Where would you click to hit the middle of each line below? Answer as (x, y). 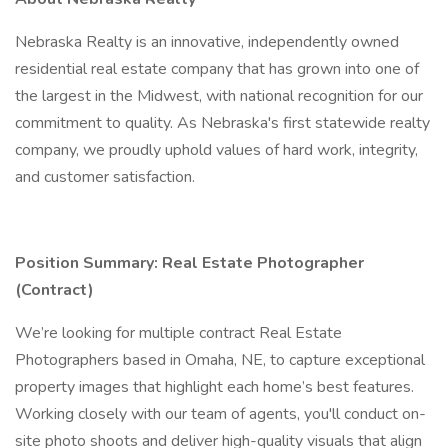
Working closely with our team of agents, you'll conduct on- (220, 414)
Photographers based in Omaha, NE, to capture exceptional (220, 360)
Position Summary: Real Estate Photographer (189, 263)
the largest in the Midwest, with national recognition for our (219, 96)
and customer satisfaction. (105, 177)
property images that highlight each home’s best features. (214, 387)
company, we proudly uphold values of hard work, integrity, (216, 150)
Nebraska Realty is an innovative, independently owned (207, 42)
